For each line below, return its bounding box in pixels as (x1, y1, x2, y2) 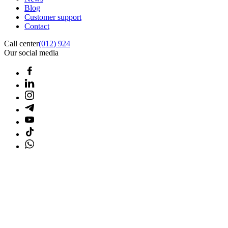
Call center (4, 39, 39, 48)
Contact (24, 21, 49, 31)
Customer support (24, 12, 81, 21)
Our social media (4, 48, 59, 57)
